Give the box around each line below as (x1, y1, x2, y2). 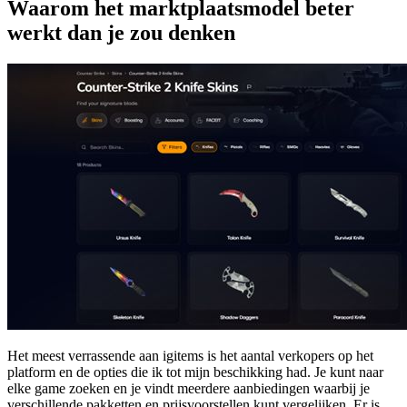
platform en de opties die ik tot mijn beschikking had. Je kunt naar (7, 364, 383, 381)
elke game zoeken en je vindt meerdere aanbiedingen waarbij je (7, 381, 370, 397)
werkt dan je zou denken (7, 21, 235, 45)
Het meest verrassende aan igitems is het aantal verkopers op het (7, 348, 373, 364)
